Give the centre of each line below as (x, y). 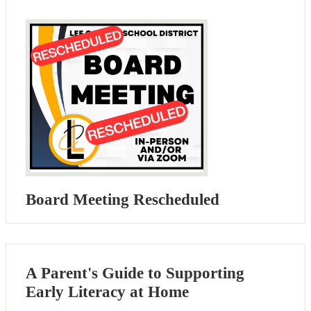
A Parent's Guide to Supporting (135, 274)
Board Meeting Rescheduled (123, 199)
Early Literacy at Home (107, 292)
